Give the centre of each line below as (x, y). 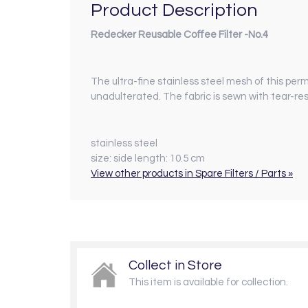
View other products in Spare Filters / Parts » (192, 173)
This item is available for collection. (208, 282)
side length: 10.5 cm (159, 158)
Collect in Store (175, 265)
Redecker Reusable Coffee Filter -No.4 (179, 34)
